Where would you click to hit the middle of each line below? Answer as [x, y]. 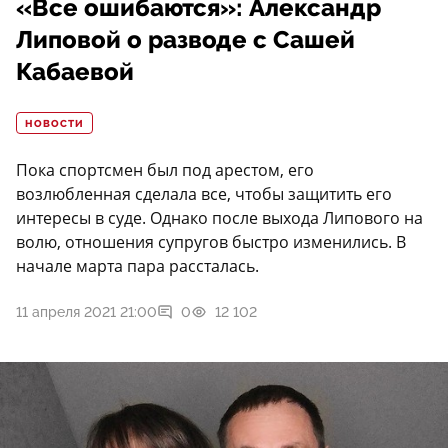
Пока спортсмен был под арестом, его [165, 170]
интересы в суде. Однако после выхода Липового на [219, 218]
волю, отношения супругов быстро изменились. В [211, 242]
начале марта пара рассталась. [137, 266]
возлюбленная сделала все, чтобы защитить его [204, 194]
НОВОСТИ [54, 124]
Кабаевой [75, 72]
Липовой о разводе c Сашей [185, 40]
